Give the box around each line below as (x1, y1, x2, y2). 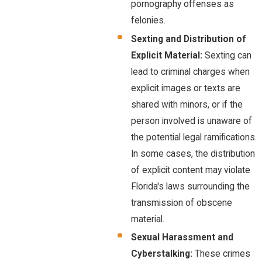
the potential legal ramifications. (131, 132, 257, 143)
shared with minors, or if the (131, 99, 243, 110)
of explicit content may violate (131, 164, 251, 175)
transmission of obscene (131, 197, 233, 208)
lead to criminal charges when (131, 66, 250, 77)
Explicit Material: (131, 50, 205, 61)
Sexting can (205, 50, 252, 61)
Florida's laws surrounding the (131, 181, 250, 192)
